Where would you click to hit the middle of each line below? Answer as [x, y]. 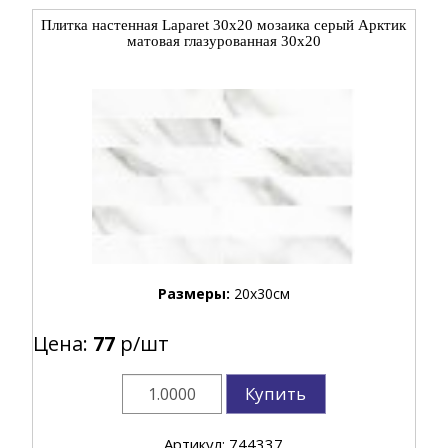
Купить [276, 393]
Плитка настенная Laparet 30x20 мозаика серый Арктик [224, 24]
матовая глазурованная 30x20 [223, 40]
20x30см [261, 293]
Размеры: [195, 293]
